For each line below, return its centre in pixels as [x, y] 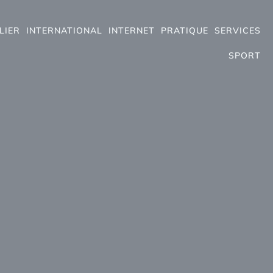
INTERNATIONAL [64, 30]
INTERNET [132, 30]
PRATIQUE [185, 30]
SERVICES [238, 30]
